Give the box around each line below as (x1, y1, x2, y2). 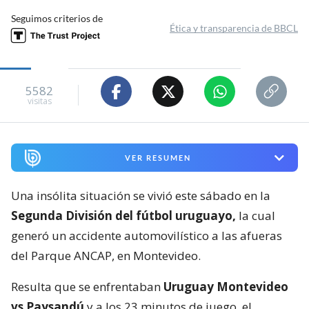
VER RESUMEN (124, 153, 191, 163)
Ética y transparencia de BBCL (170, 22, 298, 34)
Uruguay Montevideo (163, 279, 288, 295)
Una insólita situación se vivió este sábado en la (11, 188, 270, 204)
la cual (236, 208, 275, 224)
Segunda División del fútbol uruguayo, (11, 208, 236, 224)
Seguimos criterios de (11, 12, 103, 25)
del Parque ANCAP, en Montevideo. (11, 248, 201, 264)
